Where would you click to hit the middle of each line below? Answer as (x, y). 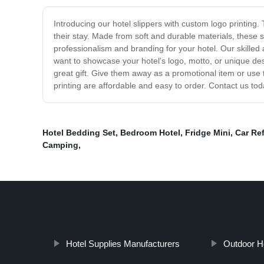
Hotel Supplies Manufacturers (123, 244)
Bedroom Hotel (150, 133)
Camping (60, 145)
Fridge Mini (208, 133)
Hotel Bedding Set (79, 133)
